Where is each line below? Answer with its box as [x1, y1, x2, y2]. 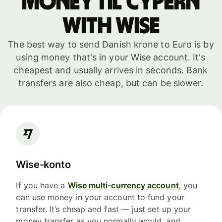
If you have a [16, 180, 68, 191]
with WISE [62, 14, 160, 38]
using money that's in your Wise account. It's [16, 52, 206, 62]
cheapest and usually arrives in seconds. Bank [13, 64, 208, 75]
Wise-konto [16, 158, 71, 170]
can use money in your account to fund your [16, 192, 184, 203]
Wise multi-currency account [67, 180, 179, 191]
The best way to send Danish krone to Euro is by [7, 39, 214, 50]
